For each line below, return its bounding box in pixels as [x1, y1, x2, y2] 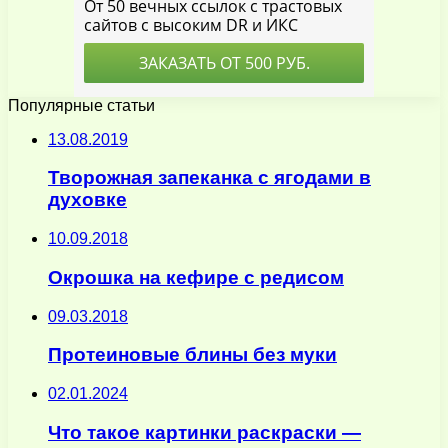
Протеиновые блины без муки [48, 344, 337, 366]
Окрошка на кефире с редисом [48, 266, 344, 288]
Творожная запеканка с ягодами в [48, 167, 371, 189]
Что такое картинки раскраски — [48, 421, 361, 443]
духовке [48, 189, 127, 211]
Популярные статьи [8, 96, 155, 114]
